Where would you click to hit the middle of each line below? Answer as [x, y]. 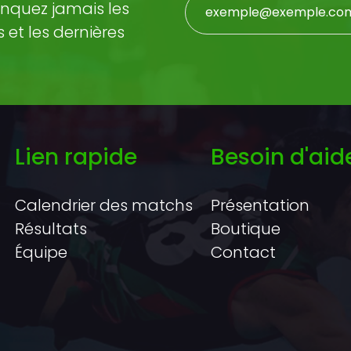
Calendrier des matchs [104, 205]
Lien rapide [76, 157]
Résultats [51, 228]
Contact [243, 252]
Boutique [245, 228]
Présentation [260, 205]
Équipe [42, 252]
